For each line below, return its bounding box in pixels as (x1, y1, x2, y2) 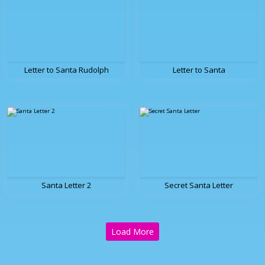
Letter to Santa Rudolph (24, 64, 109, 76)
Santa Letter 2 (41, 180, 91, 191)
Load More (111, 226, 154, 238)
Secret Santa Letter (164, 180, 233, 191)
